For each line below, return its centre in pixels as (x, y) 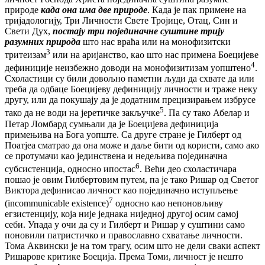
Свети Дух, (29, 31)
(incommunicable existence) (57, 203)
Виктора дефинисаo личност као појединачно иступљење (121, 190)
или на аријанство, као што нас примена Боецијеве (154, 55)
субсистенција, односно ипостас (70, 169)
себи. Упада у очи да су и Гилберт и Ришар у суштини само (125, 225)
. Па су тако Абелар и (207, 113)
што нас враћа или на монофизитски (156, 41)
